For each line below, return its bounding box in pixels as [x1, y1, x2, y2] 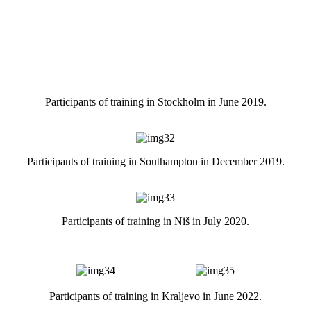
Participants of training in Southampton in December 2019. [26, 155, 285, 167]
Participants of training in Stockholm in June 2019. [44, 95, 267, 108]
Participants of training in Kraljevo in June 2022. [49, 289, 262, 302]
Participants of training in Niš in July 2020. [62, 215, 249, 227]
